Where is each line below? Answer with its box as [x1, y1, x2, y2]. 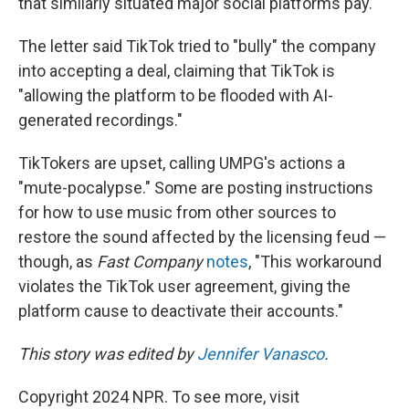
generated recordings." [18, 110, 183, 130]
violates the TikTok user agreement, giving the [18, 277, 351, 296]
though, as [18, 252, 97, 271]
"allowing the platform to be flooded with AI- [18, 86, 333, 105]
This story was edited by [18, 344, 197, 363]
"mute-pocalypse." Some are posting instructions [18, 178, 373, 197]
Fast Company [97, 252, 203, 271]
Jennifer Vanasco [197, 344, 324, 363]
